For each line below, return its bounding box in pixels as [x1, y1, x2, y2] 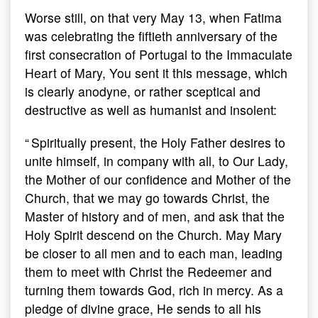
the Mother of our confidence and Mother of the [25, 170, 291, 188]
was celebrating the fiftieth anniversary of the [25, 27, 278, 45]
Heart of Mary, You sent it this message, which [25, 64, 287, 82]
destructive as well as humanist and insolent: [25, 101, 277, 119]
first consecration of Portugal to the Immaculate [25, 45, 292, 63]
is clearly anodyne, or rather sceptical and [25, 82, 261, 100]
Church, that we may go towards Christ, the [25, 189, 270, 207]
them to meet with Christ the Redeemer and [25, 263, 272, 280]
